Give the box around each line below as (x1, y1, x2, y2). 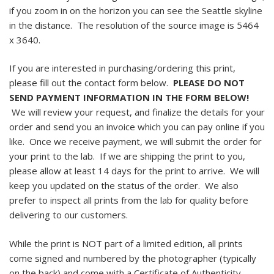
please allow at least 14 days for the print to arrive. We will (9, 165, 259, 177)
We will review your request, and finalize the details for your (9, 106, 265, 118)
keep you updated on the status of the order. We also (9, 179, 239, 191)
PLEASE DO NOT (173, 76, 245, 89)
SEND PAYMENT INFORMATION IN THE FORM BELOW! (9, 91, 249, 103)
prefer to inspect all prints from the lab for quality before (9, 194, 248, 206)
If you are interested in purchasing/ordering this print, (9, 62, 235, 74)
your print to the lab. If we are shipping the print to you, (9, 150, 245, 162)
